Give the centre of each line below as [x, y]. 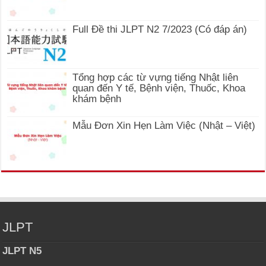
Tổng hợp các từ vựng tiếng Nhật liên [156, 77]
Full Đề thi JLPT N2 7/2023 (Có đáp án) [160, 29]
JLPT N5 [22, 251]
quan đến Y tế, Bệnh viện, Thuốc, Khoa [159, 88]
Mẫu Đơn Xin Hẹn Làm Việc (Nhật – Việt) [164, 126]
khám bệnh [97, 99]
